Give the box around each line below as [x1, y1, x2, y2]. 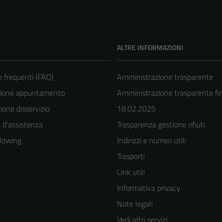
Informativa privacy [117, 181, 180, 194]
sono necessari [127, 193, 175, 206]
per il [127, 207, 143, 219]
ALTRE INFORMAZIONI [117, 42, 183, 53]
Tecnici [127, 166, 152, 179]
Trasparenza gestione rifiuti [117, 118, 205, 130]
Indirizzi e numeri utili [117, 134, 186, 146]
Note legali [117, 197, 153, 210]
